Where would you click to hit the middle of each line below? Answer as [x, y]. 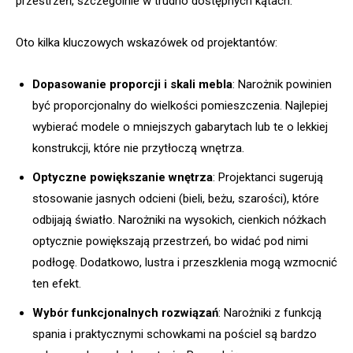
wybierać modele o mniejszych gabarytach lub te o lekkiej [180, 127]
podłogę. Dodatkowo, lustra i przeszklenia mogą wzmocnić [185, 263]
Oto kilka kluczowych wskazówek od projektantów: [147, 43]
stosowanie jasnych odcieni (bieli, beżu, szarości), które [176, 199]
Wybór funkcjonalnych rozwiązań [125, 313]
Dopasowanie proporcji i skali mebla [132, 85]
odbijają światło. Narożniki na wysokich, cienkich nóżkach [179, 220]
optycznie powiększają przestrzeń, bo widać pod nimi [170, 242]
